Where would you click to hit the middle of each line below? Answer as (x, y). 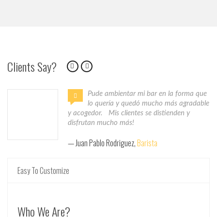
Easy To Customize (43, 170)
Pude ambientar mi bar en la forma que (147, 94)
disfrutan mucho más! (101, 123)
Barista (147, 143)
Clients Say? (32, 66)
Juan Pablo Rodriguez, (106, 143)
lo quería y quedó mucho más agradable (148, 103)
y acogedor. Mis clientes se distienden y (129, 113)
